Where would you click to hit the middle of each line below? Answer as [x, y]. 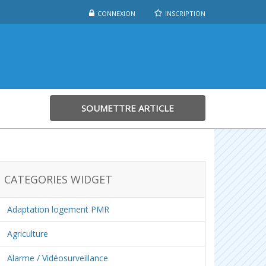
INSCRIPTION [185, 13]
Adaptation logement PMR [58, 209]
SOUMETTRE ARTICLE [127, 108]
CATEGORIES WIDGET [58, 179]
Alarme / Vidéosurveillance [58, 258]
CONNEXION [116, 13]
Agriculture [28, 234]
